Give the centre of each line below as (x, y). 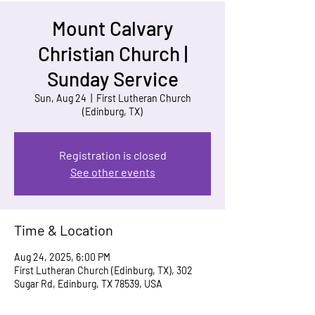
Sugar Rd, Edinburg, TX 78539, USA (88, 284)
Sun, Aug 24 (60, 98)
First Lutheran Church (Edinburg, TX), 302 (103, 270)
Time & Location (64, 230)
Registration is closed (112, 155)
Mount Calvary (112, 28)
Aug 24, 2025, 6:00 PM (62, 257)
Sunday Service (112, 79)
